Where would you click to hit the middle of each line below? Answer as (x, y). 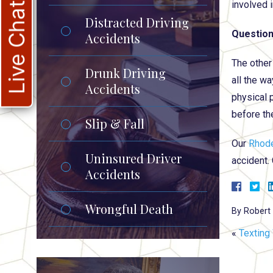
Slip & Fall (115, 123)
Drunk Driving (126, 73)
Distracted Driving (137, 22)
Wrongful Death (129, 209)
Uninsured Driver (133, 158)
